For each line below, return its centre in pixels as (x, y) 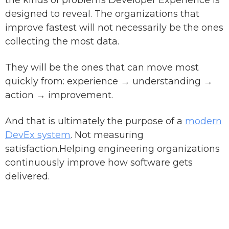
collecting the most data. (63, 42)
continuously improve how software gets (99, 163)
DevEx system (38, 135)
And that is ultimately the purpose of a (95, 121)
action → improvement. (59, 95)
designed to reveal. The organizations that (102, 14)
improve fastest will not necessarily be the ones (114, 28)
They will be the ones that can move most (102, 68)
